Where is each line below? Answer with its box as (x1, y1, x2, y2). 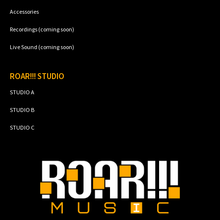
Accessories (10, 7, 39, 15)
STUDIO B (10, 106, 34, 113)
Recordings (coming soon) (10, 25, 74, 33)
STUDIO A (10, 88, 34, 96)
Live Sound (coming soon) (10, 43, 74, 51)
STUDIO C (10, 123, 34, 131)
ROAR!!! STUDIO (10, 70, 64, 82)
